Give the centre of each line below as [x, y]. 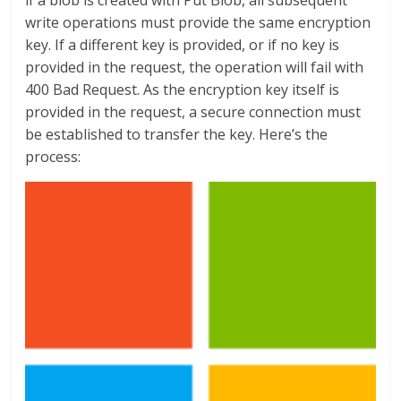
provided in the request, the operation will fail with [195, 68]
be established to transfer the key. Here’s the [177, 135]
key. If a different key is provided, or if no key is [183, 45]
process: [53, 157]
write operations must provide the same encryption [198, 23]
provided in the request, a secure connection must [193, 112]
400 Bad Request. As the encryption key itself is [183, 90]
